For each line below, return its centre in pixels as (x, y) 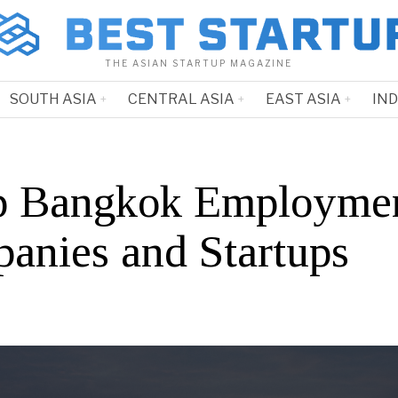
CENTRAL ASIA (181, 99)
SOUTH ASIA (53, 99)
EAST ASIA (303, 99)
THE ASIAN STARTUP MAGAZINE (199, 64)
